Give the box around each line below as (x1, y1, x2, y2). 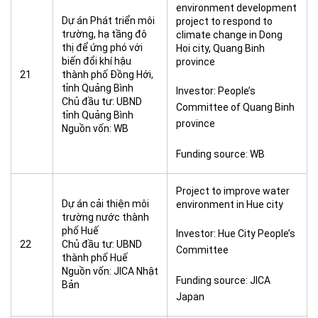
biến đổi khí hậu (62, 55, 131, 67)
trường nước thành (62, 212, 149, 223)
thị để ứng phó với (62, 42, 143, 53)
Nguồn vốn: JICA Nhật (62, 265, 158, 277)
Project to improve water (176, 185, 290, 197)
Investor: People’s (176, 85, 256, 97)
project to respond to (176, 16, 273, 27)
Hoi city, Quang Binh (176, 43, 265, 54)
